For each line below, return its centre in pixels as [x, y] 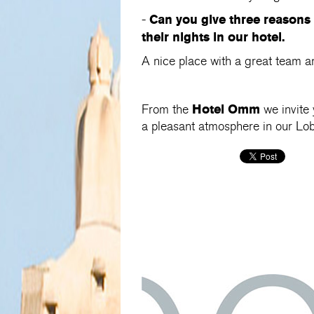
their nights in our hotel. [213, 37]
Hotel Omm [226, 109]
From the [167, 110]
